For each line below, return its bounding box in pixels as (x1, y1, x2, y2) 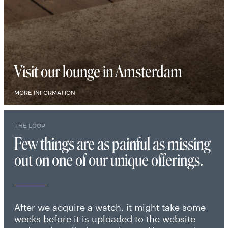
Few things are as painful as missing (14, 134, 211, 154)
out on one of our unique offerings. (14, 151, 203, 170)
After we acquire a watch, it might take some (14, 202, 206, 213)
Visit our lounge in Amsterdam (14, 62, 182, 81)
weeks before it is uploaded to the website (14, 213, 195, 224)
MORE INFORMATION (14, 90, 75, 96)
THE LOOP (14, 123, 45, 129)
